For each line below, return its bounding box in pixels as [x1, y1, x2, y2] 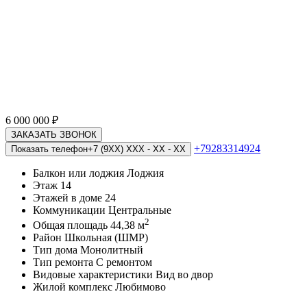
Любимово [115, 281, 166, 293]
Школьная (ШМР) [64, 232, 148, 244]
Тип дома [33, 244, 80, 256]
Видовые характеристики [33, 269, 156, 281]
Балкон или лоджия [33, 167, 127, 179]
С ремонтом [96, 256, 152, 269]
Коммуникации [33, 204, 108, 216]
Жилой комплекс [33, 281, 115, 293]
